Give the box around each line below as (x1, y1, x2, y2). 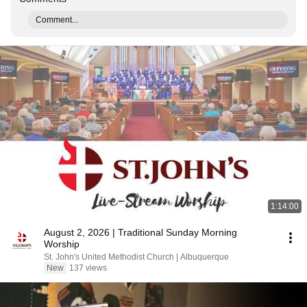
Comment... (36, 15, 78, 25)
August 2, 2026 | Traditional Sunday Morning (44, 227, 237, 238)
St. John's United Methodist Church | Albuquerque (44, 252, 229, 262)
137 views (69, 263, 107, 273)
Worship (44, 238, 79, 249)
